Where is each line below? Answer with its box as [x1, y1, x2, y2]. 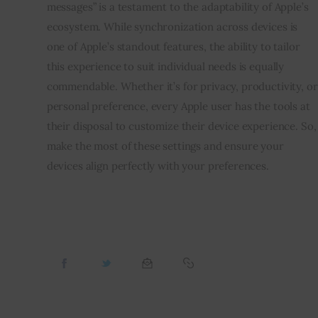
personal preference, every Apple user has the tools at [46, 99, 310, 113]
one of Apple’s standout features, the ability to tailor [46, 39, 300, 53]
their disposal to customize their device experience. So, [46, 119, 317, 133]
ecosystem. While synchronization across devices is [46, 19, 298, 33]
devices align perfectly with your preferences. [46, 158, 269, 172]
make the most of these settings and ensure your [46, 138, 284, 153]
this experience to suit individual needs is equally [46, 59, 285, 73]
